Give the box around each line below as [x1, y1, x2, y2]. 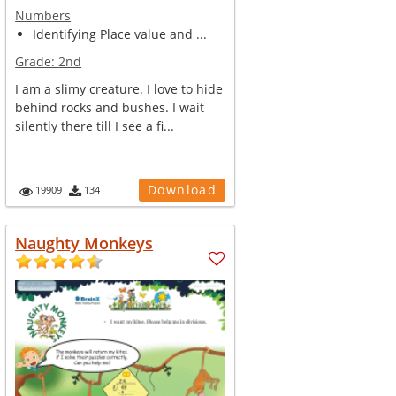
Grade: [15, 53, 59, 70]
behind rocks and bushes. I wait [15, 99, 205, 116]
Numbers [15, 7, 72, 24]
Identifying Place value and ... [33, 26, 208, 42]
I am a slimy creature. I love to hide [15, 80, 224, 97]
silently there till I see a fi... [15, 118, 175, 134]
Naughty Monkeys [15, 232, 154, 254]
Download [147, 181, 217, 198]
